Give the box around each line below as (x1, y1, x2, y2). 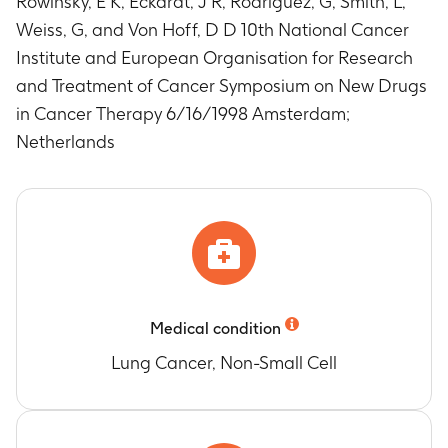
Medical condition (149, 319, 281, 338)
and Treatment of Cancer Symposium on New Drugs (16, 75, 427, 96)
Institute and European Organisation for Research (16, 47, 413, 68)
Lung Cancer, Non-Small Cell (111, 352, 337, 373)
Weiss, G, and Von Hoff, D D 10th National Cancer (16, 19, 409, 40)
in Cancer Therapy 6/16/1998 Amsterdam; (16, 103, 350, 124)
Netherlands (16, 131, 115, 152)
